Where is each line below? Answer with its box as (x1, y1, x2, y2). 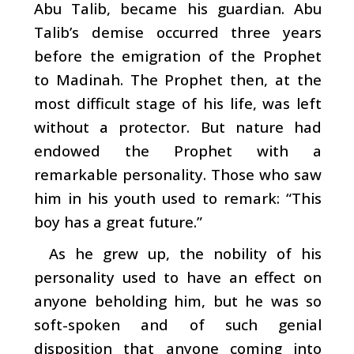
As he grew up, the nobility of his (48, 243, 322, 263)
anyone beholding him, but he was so (34, 290, 322, 311)
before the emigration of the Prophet (34, 45, 322, 66)
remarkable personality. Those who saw (34, 164, 322, 184)
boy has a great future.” (34, 211, 202, 232)
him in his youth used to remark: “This (34, 187, 322, 208)
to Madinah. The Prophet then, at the (34, 69, 322, 89)
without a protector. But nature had (34, 116, 322, 137)
